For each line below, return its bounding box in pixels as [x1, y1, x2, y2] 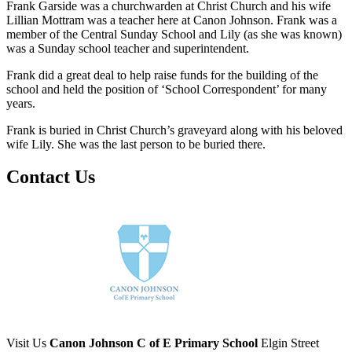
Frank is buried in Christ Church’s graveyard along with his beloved [6, 123, 343, 137]
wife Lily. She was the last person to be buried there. [6, 137, 266, 151]
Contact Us [6, 167, 95, 188]
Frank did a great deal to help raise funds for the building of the [6, 68, 318, 82]
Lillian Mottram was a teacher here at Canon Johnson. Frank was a [6, 13, 337, 27]
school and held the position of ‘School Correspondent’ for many [6, 82, 327, 96]
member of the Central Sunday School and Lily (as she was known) [6, 27, 342, 41]
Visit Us [6, 336, 46, 350]
